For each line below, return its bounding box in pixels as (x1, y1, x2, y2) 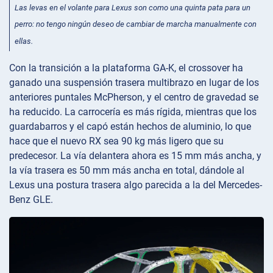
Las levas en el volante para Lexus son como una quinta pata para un (15, 3, 250, 13)
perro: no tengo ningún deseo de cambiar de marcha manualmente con (15, 19, 257, 29)
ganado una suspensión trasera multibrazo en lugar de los (9, 76, 259, 88)
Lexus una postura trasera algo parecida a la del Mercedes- (9, 179, 262, 191)
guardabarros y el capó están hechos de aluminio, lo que (9, 120, 251, 132)
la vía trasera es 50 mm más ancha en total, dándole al (9, 164, 244, 176)
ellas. (15, 36, 33, 46)
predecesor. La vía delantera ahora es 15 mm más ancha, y (9, 149, 261, 161)
